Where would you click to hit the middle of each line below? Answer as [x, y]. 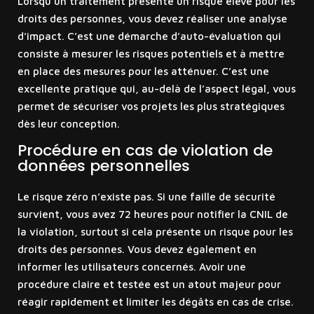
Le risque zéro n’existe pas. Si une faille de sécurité [146, 196]
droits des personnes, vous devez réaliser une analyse [152, 18]
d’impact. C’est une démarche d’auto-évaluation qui [149, 36]
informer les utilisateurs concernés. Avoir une [131, 266]
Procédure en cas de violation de [145, 150]
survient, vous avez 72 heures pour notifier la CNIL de [152, 214]
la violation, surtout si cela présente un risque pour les [155, 231]
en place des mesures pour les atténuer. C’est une [143, 71]
